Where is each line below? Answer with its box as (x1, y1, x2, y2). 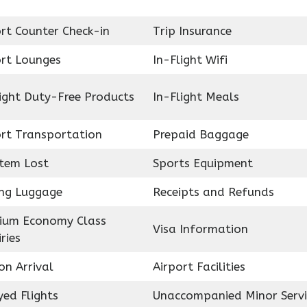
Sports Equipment (152, 156, 253, 170)
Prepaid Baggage (152, 127, 249, 141)
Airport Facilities (152, 260, 245, 273)
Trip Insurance (152, 24, 232, 38)
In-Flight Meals (152, 90, 239, 103)
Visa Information (152, 222, 248, 236)
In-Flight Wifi (152, 53, 228, 66)
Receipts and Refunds (152, 185, 274, 199)
